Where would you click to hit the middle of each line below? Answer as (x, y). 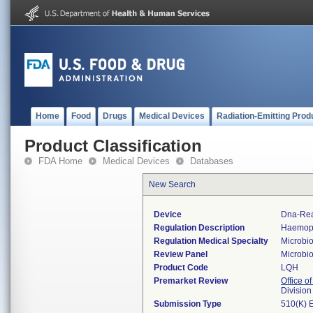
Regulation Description (199, 228)
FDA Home (60, 161)
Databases (212, 161)
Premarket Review (191, 281)
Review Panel (181, 254)
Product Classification (113, 146)
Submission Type (188, 304)
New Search (172, 184)
